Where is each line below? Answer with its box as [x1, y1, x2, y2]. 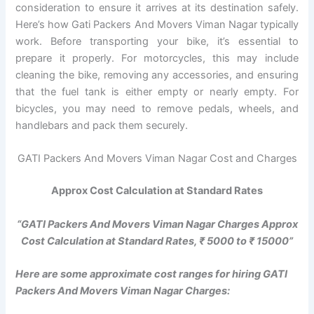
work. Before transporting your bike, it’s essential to [15, 34, 299, 48]
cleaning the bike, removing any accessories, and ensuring [15, 68, 299, 81]
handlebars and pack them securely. [15, 118, 189, 132]
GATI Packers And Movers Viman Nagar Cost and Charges [17, 152, 297, 165]
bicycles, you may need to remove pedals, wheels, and [15, 102, 299, 115]
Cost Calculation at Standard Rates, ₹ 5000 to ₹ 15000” [21, 234, 293, 247]
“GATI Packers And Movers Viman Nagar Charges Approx [16, 217, 298, 231]
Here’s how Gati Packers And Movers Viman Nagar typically [15, 18, 299, 31]
